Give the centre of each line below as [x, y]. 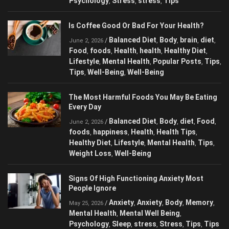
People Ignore [92, 188]
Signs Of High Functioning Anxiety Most [136, 179]
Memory [199, 203]
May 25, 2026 [86, 203]
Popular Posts [177, 62]
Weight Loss [90, 154]
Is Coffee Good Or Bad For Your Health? [136, 26]
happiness [110, 132]
